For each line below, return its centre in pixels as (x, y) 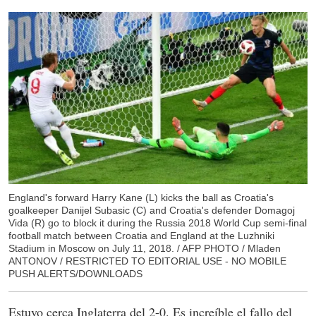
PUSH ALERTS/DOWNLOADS (75, 274)
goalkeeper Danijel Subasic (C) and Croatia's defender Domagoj (152, 211)
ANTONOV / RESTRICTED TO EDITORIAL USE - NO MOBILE (147, 261)
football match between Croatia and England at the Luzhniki (141, 236)
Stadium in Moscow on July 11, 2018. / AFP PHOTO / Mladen (145, 249)
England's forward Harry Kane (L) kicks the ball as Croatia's (141, 198)
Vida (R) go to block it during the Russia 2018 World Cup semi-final (158, 223)
